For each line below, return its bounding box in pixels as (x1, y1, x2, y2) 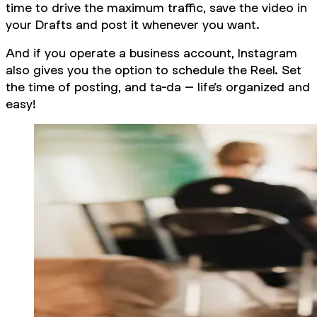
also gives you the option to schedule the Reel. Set (6, 62, 301, 77)
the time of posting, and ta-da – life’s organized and (6, 79, 310, 94)
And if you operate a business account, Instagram (6, 45, 297, 60)
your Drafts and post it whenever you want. (6, 16, 260, 32)
